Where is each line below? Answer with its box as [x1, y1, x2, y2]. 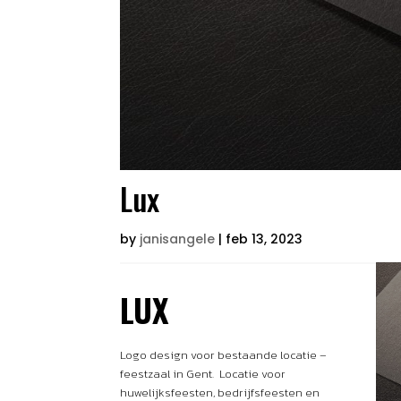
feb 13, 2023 [226, 229, 303, 248]
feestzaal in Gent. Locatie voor [120, 364, 286, 382]
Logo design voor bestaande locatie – [120, 346, 328, 363]
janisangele [140, 229, 216, 248]
